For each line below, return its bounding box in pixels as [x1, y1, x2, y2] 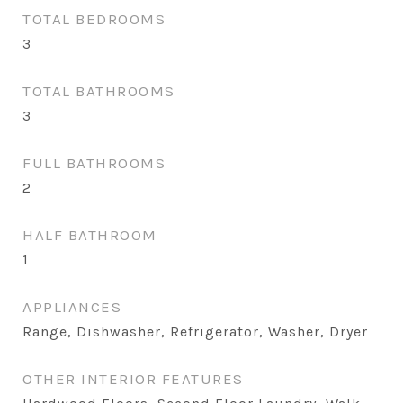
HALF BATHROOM [22, 226, 157, 244]
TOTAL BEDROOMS [22, 10, 166, 28]
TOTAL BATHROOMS [22, 82, 175, 100]
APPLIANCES [22, 298, 121, 316]
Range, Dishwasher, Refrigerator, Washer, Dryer [22, 323, 368, 340]
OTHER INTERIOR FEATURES [22, 370, 244, 388]
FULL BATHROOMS [22, 154, 166, 172]
